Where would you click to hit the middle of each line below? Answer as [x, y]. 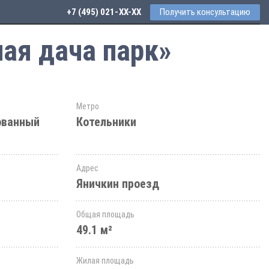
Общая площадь [105, 214]
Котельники [106, 122]
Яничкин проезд [118, 184]
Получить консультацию [205, 12]
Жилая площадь [105, 261]
